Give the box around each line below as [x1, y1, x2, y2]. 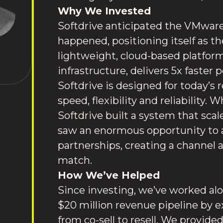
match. [58, 154, 92, 166]
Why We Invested [58, 5, 151, 17]
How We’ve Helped [58, 169, 160, 181]
